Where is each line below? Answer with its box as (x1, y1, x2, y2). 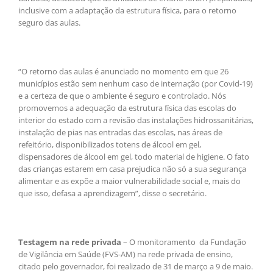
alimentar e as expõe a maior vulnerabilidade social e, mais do (18, 175, 241, 187)
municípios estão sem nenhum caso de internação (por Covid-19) (18, 78, 253, 90)
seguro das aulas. (18, 17, 80, 29)
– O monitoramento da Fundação (121, 236, 246, 248)
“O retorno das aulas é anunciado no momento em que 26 (18, 66, 229, 77)
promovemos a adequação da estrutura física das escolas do (18, 102, 236, 114)
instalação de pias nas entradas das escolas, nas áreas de (18, 127, 222, 138)
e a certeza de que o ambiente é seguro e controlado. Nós (18, 90, 226, 102)
